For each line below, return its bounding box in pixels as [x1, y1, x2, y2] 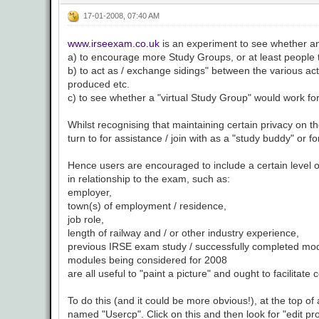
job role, [68, 214, 104, 226]
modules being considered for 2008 [68, 254, 227, 266]
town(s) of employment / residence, [68, 200, 226, 212]
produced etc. [68, 78, 130, 90]
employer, [68, 187, 112, 199]
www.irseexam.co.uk [68, 38, 159, 50]
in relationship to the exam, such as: [68, 173, 230, 185]
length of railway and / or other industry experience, [68, 227, 299, 239]
